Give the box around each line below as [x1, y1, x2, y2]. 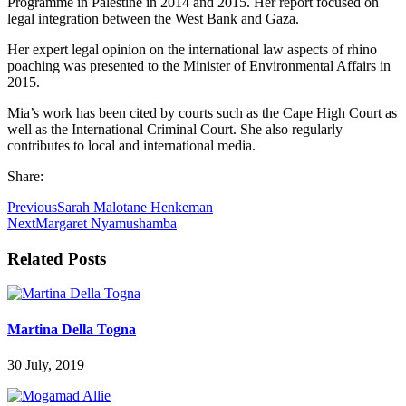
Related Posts [7, 248, 106, 268]
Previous [7, 198, 57, 215]
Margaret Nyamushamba [35, 215, 177, 231]
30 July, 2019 [7, 356, 84, 372]
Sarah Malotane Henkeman [57, 198, 213, 215]
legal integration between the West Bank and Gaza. [7, 10, 299, 26]
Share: [7, 168, 43, 184]
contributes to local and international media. [7, 137, 256, 153]
